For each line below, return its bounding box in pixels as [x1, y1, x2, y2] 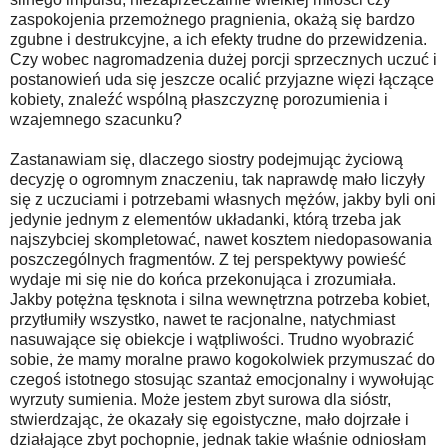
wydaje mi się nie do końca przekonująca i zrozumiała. [10, 270, 396, 288]
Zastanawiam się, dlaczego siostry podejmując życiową [10, 150, 403, 168]
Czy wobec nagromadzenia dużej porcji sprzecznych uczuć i [10, 50, 437, 68]
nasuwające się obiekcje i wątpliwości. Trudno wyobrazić [10, 330, 414, 348]
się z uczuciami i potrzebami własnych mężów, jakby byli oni [10, 190, 436, 208]
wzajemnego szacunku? [10, 110, 182, 128]
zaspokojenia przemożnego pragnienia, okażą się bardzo [10, 10, 415, 28]
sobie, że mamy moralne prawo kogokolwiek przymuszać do [10, 350, 435, 368]
